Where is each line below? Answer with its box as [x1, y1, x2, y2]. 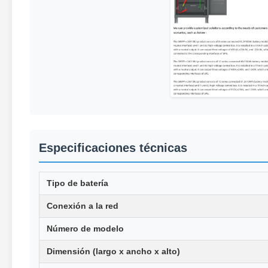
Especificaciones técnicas [39, 141, 187, 154]
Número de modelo [47, 223, 124, 233]
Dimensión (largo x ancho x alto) [47, 246, 180, 256]
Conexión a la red [47, 200, 118, 211]
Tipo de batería [47, 178, 108, 188]
